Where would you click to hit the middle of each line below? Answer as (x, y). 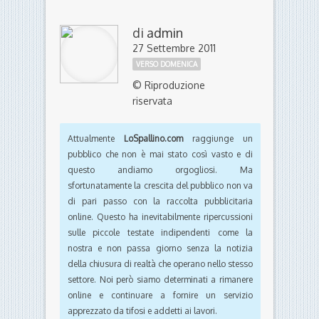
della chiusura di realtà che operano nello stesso (160, 264)
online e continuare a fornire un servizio (160, 296)
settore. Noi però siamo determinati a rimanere (160, 280)
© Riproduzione (169, 85)
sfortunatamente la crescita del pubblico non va (160, 186)
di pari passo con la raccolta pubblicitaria (160, 202)
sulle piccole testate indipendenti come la (160, 233)
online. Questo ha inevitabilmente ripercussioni (160, 217)
